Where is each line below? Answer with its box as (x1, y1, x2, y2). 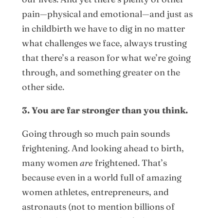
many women (21, 157, 80, 168)
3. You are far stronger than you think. (21, 104, 188, 116)
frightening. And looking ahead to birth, (21, 142, 184, 154)
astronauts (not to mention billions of (21, 200, 175, 212)
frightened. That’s (92, 157, 167, 168)
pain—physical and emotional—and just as (21, 8, 193, 19)
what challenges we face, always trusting (21, 37, 187, 49)
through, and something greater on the (21, 66, 180, 78)
